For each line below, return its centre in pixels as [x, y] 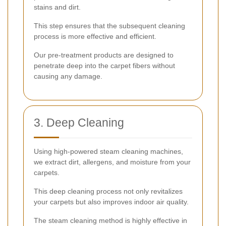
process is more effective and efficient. [95, 37]
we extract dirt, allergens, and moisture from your [112, 162]
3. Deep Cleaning [79, 123]
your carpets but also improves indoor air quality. [111, 202]
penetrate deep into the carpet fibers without [104, 66]
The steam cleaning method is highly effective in [110, 221]
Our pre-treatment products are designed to [104, 55]
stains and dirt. [57, 7]
